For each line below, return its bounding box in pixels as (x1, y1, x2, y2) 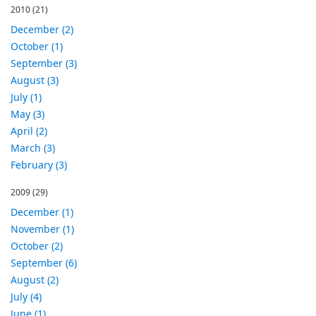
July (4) (11, 290, 42, 303)
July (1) (11, 90, 42, 104)
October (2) (11, 239, 63, 253)
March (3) (11, 141, 55, 154)
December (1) (11, 205, 73, 219)
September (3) (11, 56, 77, 70)
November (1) (11, 222, 74, 236)
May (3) (11, 107, 44, 121)
